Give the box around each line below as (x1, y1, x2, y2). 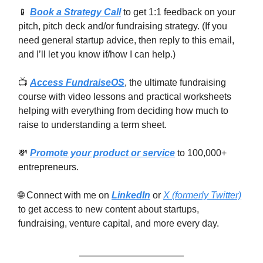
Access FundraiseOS (30, 77, 124, 88)
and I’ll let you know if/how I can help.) (18, 49, 176, 60)
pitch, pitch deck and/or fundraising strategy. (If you (18, 21, 227, 32)
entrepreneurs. (18, 162, 79, 173)
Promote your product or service (30, 148, 175, 159)
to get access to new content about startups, (18, 204, 199, 215)
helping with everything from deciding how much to (18, 106, 228, 116)
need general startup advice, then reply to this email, (18, 35, 234, 46)
